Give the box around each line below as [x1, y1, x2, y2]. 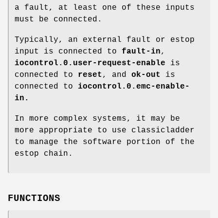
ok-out [131, 70, 161, 79]
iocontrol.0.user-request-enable [15, 58, 165, 68]
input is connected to [15, 47, 122, 56]
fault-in [122, 47, 161, 56]
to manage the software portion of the [15, 137, 195, 146]
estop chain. [15, 149, 73, 158]
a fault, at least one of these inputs [15, 3, 195, 12]
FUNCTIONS [8, 193, 60, 204]
